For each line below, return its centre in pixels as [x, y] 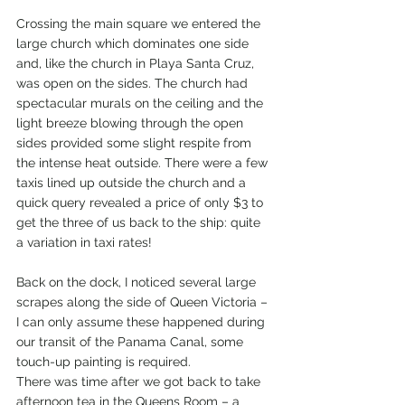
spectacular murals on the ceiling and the [141, 103]
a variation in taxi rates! [84, 242]
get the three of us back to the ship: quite [140, 222]
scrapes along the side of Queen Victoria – [144, 302]
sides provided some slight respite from [136, 143]
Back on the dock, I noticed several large [138, 282]
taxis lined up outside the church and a [133, 183]
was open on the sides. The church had [134, 83]
